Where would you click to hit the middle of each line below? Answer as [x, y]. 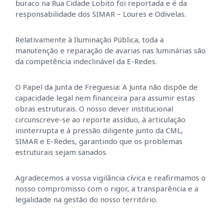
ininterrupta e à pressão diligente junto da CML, [99, 130]
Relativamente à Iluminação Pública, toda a [89, 39]
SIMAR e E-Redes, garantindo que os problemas [99, 141]
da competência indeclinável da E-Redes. [86, 61]
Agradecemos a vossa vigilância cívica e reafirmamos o [110, 178]
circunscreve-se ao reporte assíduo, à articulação [100, 119]
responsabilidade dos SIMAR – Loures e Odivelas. [100, 14]
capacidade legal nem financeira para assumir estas [105, 98]
